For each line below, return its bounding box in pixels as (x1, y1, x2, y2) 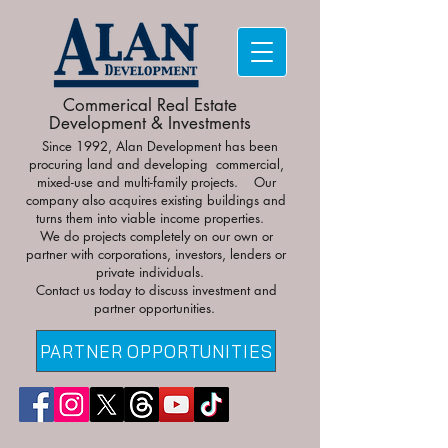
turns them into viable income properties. (36, 209, 276, 227)
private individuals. (96, 263, 216, 281)
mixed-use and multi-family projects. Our (36, 173, 276, 191)
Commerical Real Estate (62, 94, 237, 116)
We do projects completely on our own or (39, 227, 273, 245)
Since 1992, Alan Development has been (34, 137, 278, 155)
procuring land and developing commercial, (28, 155, 284, 173)
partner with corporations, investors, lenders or (26, 245, 286, 263)
